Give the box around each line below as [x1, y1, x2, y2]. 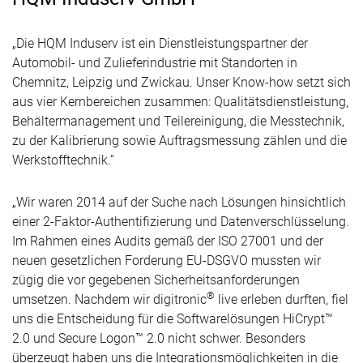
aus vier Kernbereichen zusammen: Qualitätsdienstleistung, [12, 94, 348, 109]
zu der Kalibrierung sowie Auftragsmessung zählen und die [12, 133, 347, 148]
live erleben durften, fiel [215, 292, 348, 307]
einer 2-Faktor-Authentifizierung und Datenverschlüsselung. [12, 214, 349, 229]
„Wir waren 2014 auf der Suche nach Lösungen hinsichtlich [12, 194, 346, 210]
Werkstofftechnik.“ [12, 152, 114, 168]
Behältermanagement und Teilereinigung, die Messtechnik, [12, 113, 344, 129]
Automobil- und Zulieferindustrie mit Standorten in [12, 55, 297, 70]
